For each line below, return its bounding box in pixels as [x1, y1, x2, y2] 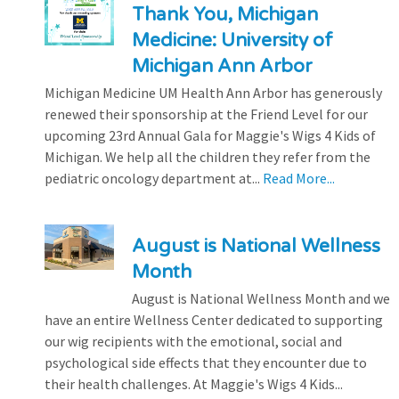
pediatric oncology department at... [45, 168, 263, 187]
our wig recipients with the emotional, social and [45, 331, 342, 350]
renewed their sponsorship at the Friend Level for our [45, 104, 368, 123]
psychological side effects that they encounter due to [45, 353, 367, 371]
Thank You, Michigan [131, 3, 318, 26]
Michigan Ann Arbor [131, 54, 312, 77]
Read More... [263, 168, 335, 187]
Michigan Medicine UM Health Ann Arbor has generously [45, 83, 382, 102]
